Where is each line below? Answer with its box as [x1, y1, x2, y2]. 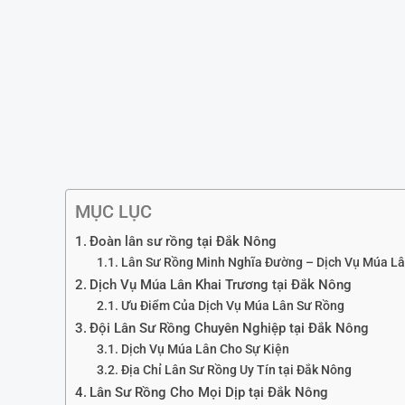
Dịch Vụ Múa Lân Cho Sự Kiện [120, 342, 289, 356]
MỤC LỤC [75, 201, 152, 222]
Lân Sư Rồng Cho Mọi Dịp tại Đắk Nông [89, 384, 329, 400]
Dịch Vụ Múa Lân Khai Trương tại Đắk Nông [89, 277, 353, 293]
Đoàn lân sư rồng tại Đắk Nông [89, 233, 278, 250]
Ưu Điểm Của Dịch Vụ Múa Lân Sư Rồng [120, 298, 344, 313]
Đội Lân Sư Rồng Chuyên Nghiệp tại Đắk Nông [89, 320, 370, 336]
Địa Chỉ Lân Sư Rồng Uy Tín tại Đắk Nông [120, 363, 352, 377]
